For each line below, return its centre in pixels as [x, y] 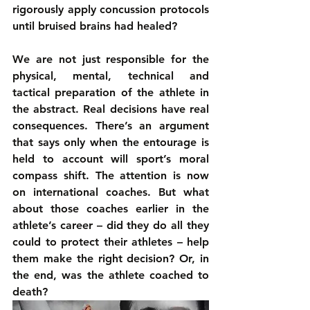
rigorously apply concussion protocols [111, 9]
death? [30, 292]
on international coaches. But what [111, 192]
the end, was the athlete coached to [111, 275]
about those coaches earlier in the [111, 209]
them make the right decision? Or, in [111, 258]
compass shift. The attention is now [111, 175]
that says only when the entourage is [111, 142]
